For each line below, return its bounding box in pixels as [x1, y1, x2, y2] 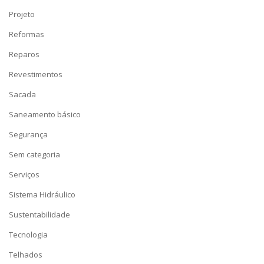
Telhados [9, 249, 42, 260]
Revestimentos [9, 69, 62, 80]
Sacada [9, 89, 36, 100]
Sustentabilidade [9, 209, 70, 220]
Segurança [9, 129, 48, 140]
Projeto [9, 9, 35, 19]
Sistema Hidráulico [9, 189, 75, 200]
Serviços [9, 169, 39, 180]
